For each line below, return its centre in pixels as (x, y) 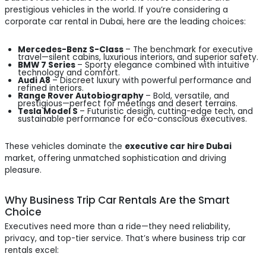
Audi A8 (35, 80)
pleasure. (23, 170)
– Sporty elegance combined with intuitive (164, 65)
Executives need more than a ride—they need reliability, (118, 227)
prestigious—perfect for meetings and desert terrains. (128, 103)
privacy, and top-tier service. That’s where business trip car (126, 238)
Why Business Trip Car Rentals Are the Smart (118, 200)
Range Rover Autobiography (82, 96)
